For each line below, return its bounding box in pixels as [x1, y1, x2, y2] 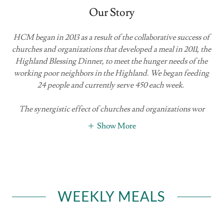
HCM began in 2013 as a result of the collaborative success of [13, 32, 210, 42]
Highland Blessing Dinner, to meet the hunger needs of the [15, 56, 208, 66]
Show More [97, 120, 136, 131]
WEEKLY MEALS [58, 187, 165, 205]
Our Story [89, 5, 134, 20]
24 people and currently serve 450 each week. [37, 80, 184, 90]
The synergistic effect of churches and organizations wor [18, 104, 205, 114]
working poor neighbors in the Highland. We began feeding [14, 68, 209, 78]
